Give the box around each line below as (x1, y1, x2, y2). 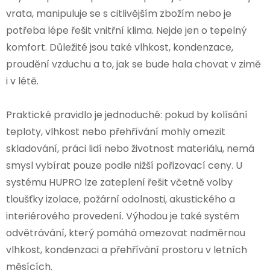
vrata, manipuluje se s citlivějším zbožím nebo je (6, 6, 231, 20)
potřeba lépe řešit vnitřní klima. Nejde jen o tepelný (6, 23, 246, 37)
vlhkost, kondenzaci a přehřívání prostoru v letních (6, 242, 247, 257)
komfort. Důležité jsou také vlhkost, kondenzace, (6, 40, 233, 54)
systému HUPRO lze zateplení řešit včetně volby (6, 175, 233, 189)
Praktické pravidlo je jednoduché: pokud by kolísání (6, 107, 248, 122)
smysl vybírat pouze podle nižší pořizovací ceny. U (6, 158, 242, 172)
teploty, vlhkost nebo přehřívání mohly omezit (6, 124, 225, 139)
